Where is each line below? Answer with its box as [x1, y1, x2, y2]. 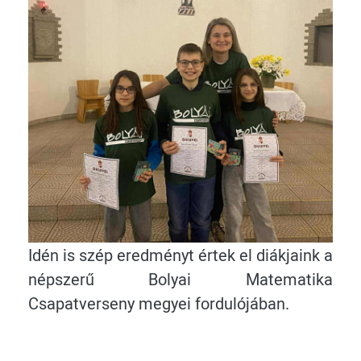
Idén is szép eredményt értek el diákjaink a [27, 243, 334, 267]
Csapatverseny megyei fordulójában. [27, 292, 293, 315]
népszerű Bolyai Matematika [27, 268, 334, 291]
